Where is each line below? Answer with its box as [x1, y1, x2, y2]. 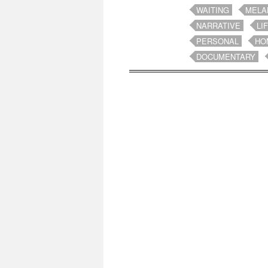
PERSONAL [196, 35, 239, 47]
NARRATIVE [196, 20, 240, 31]
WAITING [196, 4, 229, 16]
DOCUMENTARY [196, 51, 255, 62]
